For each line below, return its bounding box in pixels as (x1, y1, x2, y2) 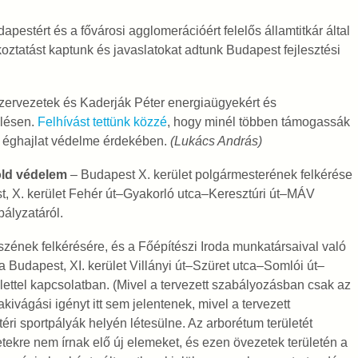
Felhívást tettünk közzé (37, 115, 167, 129)
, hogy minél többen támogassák (166, 115, 350, 129)
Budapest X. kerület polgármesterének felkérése (80, 168, 352, 181)
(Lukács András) (166, 134, 262, 148)
